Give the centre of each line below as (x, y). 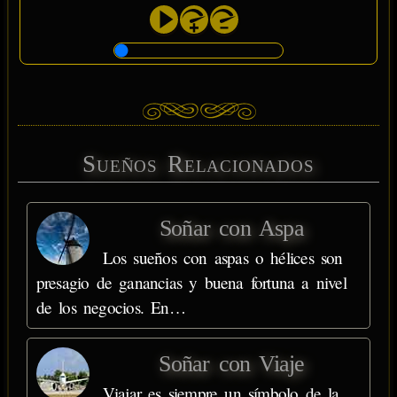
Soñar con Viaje (232, 363)
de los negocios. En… (110, 307)
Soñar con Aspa (232, 228)
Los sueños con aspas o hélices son (222, 257)
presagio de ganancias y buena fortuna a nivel (191, 282)
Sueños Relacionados (198, 163)
